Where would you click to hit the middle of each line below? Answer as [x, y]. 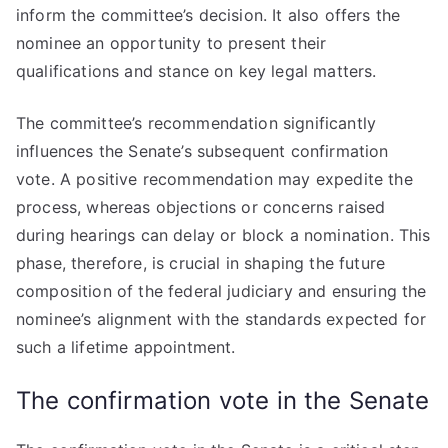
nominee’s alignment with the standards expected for [221, 319]
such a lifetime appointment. [126, 347]
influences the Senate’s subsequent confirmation [202, 151]
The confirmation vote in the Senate [223, 400]
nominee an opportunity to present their [171, 43]
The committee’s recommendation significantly [196, 123]
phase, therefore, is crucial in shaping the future [201, 263]
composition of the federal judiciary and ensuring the [221, 291]
